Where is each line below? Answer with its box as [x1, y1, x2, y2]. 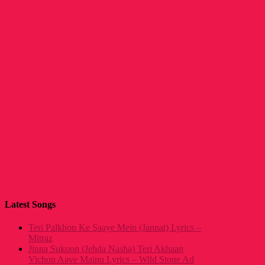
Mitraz [28, 233, 53, 244]
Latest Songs [5, 199, 56, 209]
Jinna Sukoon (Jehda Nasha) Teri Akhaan [28, 244, 183, 254]
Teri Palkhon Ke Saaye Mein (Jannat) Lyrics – [28, 222, 201, 233]
